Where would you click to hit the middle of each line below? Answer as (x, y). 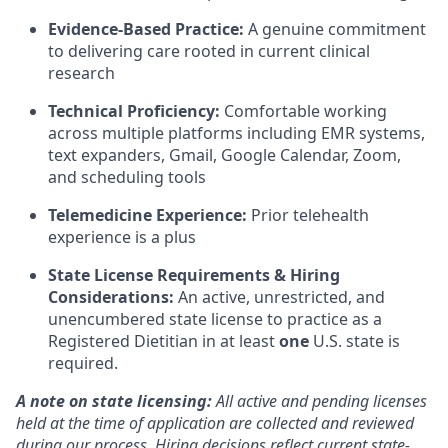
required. (83, 363)
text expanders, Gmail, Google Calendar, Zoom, (224, 155)
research (81, 73)
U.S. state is (354, 341)
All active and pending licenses (319, 401)
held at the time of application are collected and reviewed (215, 423)
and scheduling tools (127, 177)
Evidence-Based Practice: (148, 29)
